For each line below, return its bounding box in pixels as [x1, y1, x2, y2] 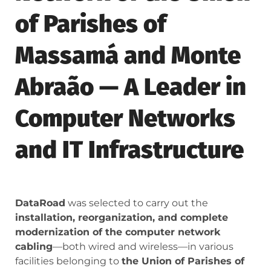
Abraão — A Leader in [15, 73, 246, 102]
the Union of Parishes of [122, 255, 244, 267]
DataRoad [15, 197, 65, 209]
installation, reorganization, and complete [15, 212, 228, 224]
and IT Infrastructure [15, 135, 244, 165]
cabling [15, 241, 53, 253]
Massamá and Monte [15, 41, 241, 71]
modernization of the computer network [15, 226, 220, 238]
